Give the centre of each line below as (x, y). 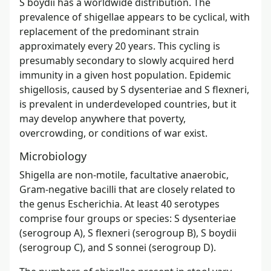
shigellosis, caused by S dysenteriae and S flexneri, (134, 89)
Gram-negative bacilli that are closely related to (127, 189)
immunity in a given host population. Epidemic (125, 75)
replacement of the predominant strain (109, 31)
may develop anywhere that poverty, (103, 118)
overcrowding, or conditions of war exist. (113, 133)
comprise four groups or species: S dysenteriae (128, 218)
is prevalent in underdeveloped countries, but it (128, 104)
